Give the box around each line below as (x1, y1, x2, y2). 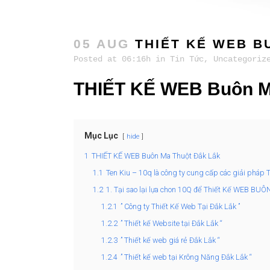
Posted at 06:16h (74, 54, 151, 64)
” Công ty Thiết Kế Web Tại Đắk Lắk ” (121, 202, 240, 212)
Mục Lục (84, 131, 118, 141)
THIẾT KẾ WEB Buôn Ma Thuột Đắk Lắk (92, 151, 220, 161)
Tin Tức (170, 54, 204, 64)
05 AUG (74, 37, 130, 51)
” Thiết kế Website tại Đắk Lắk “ (121, 219, 222, 228)
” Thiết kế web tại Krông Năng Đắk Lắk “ (121, 253, 252, 262)
